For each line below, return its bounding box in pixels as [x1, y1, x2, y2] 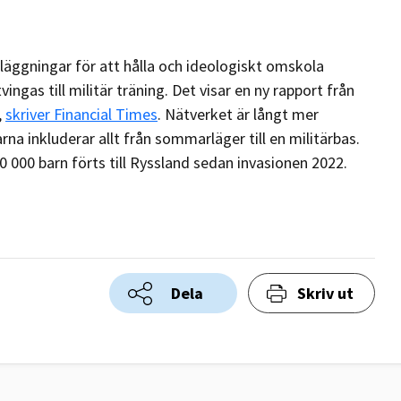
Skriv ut [296, 283, 354, 304]
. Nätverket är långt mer [158, 104, 319, 124]
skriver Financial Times [5, 104, 158, 124]
